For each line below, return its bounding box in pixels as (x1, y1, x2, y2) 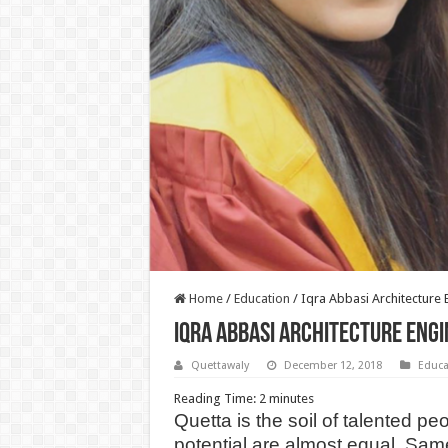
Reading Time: (173, 390, 259, 406)
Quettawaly (190, 358, 249, 372)
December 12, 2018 (283, 358, 382, 372)
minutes (268, 390, 314, 406)
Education (233, 290, 290, 306)
